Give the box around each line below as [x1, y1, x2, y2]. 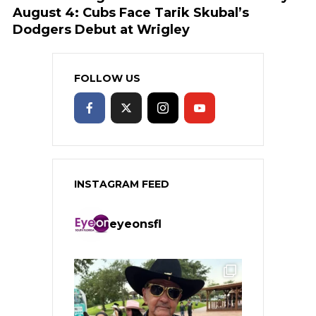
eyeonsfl [109, 217, 162, 231]
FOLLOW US [74, 71, 140, 85]
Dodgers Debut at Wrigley [13, 21, 190, 37]
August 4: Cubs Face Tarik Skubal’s [13, 4, 249, 20]
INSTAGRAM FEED [74, 177, 169, 190]
